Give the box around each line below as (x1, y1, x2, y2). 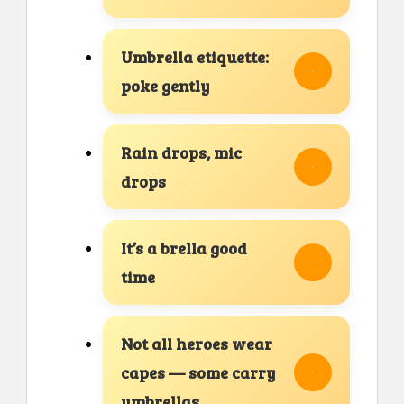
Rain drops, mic (121, 142, 242, 164)
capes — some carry (121, 362, 275, 384)
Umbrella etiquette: (121, 46, 269, 69)
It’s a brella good (121, 237, 247, 260)
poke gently (121, 75, 209, 97)
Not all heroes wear (121, 333, 272, 355)
